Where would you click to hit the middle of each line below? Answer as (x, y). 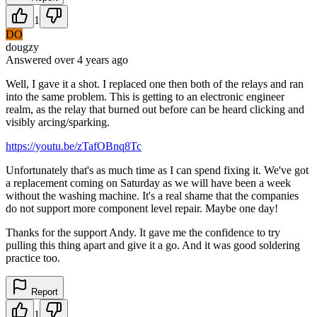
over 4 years (82, 59)
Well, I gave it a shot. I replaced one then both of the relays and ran (155, 83)
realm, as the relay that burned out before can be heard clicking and (155, 109)
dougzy (22, 47)
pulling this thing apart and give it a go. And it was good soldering (153, 245)
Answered (30, 59)
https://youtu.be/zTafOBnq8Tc (74, 146)
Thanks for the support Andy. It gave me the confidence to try (143, 232)
